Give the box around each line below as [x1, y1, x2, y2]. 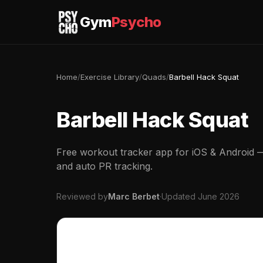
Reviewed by [56, 191, 108, 201]
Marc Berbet [108, 191, 160, 201]
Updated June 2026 [161, 191, 240, 201]
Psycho [111, 13, 161, 31]
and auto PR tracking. [56, 160, 153, 172]
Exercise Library [80, 72, 139, 82]
